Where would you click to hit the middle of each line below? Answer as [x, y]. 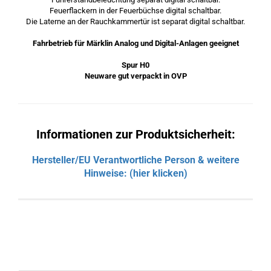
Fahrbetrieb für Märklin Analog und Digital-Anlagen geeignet [135, 43]
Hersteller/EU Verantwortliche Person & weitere [135, 160]
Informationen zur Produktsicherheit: [135, 134]
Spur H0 [135, 65]
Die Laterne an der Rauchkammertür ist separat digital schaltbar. [135, 21]
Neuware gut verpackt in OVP [135, 76]
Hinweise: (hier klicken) [135, 173]
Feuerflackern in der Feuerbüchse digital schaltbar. [135, 11]
